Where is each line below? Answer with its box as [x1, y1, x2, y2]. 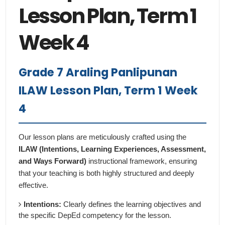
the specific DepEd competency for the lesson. [19, 211, 172, 220]
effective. [19, 181, 49, 190]
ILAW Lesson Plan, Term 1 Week [19, 82, 198, 99]
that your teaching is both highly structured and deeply [19, 169, 195, 178]
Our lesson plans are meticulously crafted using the [19, 133, 187, 142]
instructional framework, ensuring [86, 157, 197, 166]
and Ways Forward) [19, 157, 87, 166]
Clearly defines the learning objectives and [61, 200, 201, 209]
